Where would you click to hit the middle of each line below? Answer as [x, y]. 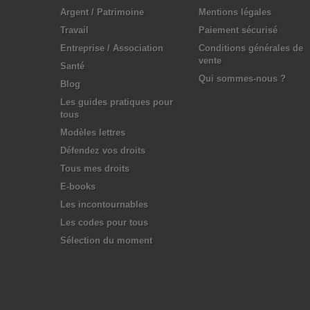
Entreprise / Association [112, 48]
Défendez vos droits [103, 151]
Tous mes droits [95, 168]
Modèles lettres [93, 133]
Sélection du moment [106, 240]
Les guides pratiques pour [117, 102]
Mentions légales [235, 12]
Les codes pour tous [104, 222]
